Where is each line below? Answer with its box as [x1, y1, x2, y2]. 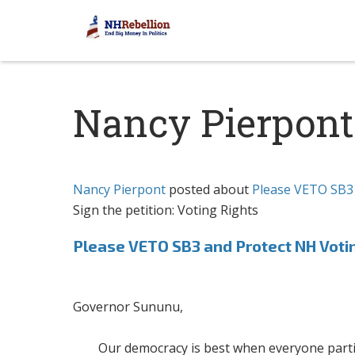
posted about [166, 180, 253, 198]
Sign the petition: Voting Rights [73, 200, 259, 219]
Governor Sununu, [73, 298, 184, 316]
